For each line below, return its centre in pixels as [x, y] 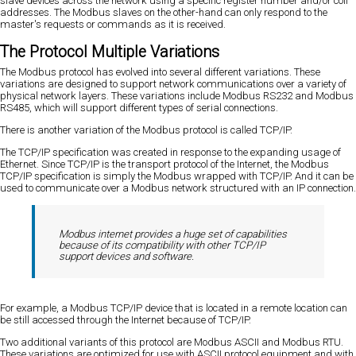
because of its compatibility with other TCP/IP [162, 245]
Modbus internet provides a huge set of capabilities [173, 234]
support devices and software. [126, 256]
